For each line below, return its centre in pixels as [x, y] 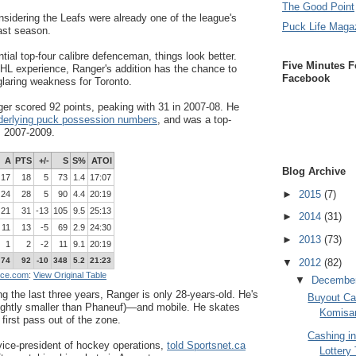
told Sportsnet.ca [206, 345]
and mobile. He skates [188, 307]
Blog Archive [314, 172]
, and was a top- [194, 120]
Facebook [306, 78]
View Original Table [70, 275]
